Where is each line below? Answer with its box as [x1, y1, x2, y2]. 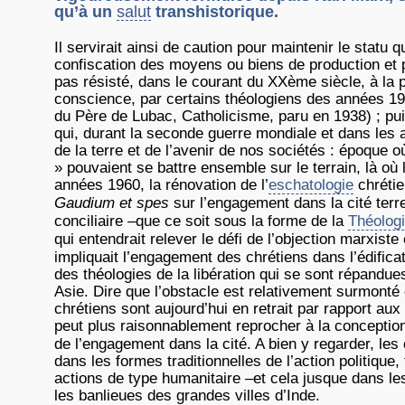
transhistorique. [151, 3, 278, 21]
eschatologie [268, 176, 353, 193]
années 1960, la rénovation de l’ [54, 176, 268, 193]
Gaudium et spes [54, 194, 169, 212]
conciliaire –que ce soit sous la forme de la [54, 212, 348, 230]
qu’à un [54, 3, 117, 21]
